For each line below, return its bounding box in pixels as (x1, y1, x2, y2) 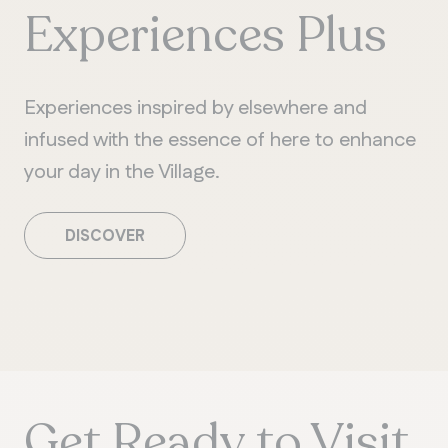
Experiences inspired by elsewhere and (24, 93, 367, 122)
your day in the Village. (24, 157, 220, 186)
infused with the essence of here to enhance (24, 125, 416, 154)
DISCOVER (65, 224, 145, 248)
